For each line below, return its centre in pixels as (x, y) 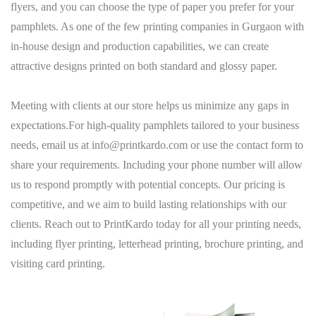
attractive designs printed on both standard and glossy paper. (144, 66)
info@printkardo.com (140, 145)
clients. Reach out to (57, 224)
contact (252, 145)
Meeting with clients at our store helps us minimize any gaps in (150, 105)
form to (286, 145)
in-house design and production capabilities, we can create (140, 46)
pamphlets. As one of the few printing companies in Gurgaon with (157, 26)
